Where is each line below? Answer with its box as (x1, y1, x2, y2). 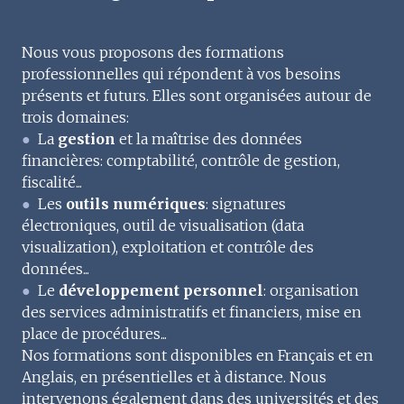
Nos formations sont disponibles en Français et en (22, 345, 373, 364)
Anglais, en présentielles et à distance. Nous (22, 367, 326, 386)
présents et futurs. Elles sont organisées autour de (22, 86, 372, 105)
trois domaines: (22, 107, 129, 126)
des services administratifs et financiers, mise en (22, 302, 362, 321)
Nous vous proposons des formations (22, 42, 284, 61)
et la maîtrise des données (119, 129, 302, 148)
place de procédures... (22, 324, 167, 343)
